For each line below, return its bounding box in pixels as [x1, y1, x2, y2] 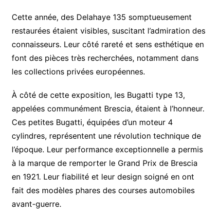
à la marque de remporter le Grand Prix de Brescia [11, 158, 198, 168]
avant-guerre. [11, 199, 61, 209]
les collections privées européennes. [11, 66, 145, 76]
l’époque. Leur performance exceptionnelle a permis [11, 144, 203, 154]
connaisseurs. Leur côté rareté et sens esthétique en [11, 39, 204, 49]
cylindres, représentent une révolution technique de [11, 130, 201, 141]
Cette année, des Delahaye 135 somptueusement [11, 12, 192, 22]
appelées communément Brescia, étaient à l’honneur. [11, 103, 204, 113]
